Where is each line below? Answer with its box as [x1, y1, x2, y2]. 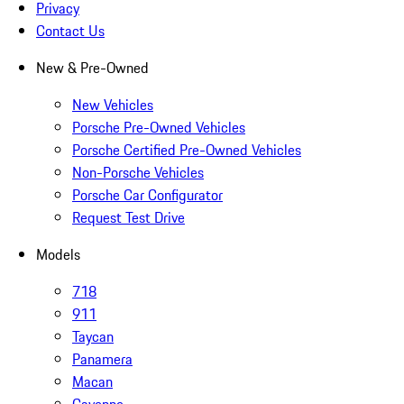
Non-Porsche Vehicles [72, 161, 204, 184]
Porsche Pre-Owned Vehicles [72, 116, 245, 139]
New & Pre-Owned [36, 57, 149, 79]
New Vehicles [72, 94, 153, 116]
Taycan [72, 326, 114, 348]
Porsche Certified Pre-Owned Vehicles [72, 139, 301, 161]
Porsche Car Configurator [72, 184, 223, 207]
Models [36, 243, 80, 266]
